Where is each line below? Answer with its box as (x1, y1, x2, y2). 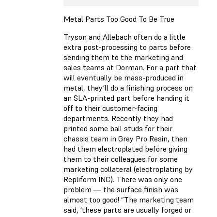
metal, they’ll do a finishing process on (63, 83, 193, 93)
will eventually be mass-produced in (63, 73, 184, 83)
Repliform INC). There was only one (63, 174, 182, 185)
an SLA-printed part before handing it (63, 93, 189, 103)
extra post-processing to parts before (63, 42, 191, 52)
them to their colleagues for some (63, 154, 178, 164)
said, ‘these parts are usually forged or (63, 205, 191, 215)
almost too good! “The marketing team (63, 195, 194, 205)
